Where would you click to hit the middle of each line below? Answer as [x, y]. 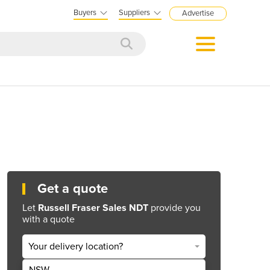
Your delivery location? [76, 247]
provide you [174, 208]
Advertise [198, 13]
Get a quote [73, 188]
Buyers [85, 13]
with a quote [49, 219]
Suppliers [134, 13]
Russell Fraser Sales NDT [93, 208]
